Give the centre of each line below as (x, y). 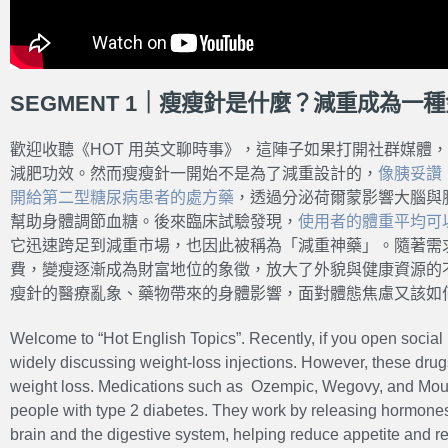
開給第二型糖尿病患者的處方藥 (122, 197)
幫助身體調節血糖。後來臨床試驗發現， (154, 221)
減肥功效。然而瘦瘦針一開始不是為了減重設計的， (194, 173)
